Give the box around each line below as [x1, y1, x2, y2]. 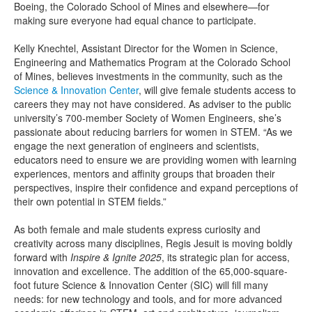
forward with [14, 250, 70, 265]
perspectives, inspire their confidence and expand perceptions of [14, 180, 298, 195]
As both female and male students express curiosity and [14, 222, 260, 237]
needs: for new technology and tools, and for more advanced [14, 292, 282, 306]
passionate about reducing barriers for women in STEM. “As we [14, 125, 292, 139]
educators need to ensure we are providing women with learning [14, 153, 297, 167]
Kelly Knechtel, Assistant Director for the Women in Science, [14, 41, 278, 56]
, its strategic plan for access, [162, 250, 290, 265]
